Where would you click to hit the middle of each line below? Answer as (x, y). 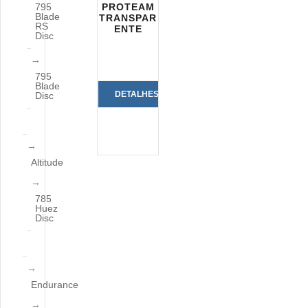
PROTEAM (128, 7)
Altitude (47, 162)
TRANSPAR (128, 18)
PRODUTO (137, 148)
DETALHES (137, 94)
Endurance (55, 285)
